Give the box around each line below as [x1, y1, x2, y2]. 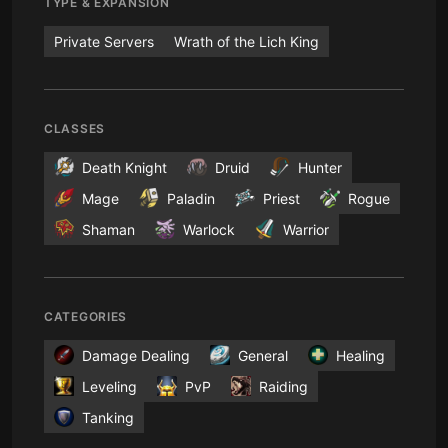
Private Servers [54, 32, 154, 50]
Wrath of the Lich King [174, 32, 319, 50]
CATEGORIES [44, 308, 128, 324]
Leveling [82, 377, 137, 395]
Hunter [298, 158, 342, 176]
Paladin [167, 189, 215, 207]
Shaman [82, 220, 135, 238]
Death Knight [82, 158, 167, 176]
